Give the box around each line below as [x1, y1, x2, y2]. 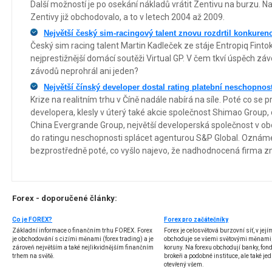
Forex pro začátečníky [164, 216, 228, 223]
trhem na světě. [12, 253, 55, 260]
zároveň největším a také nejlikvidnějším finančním [12, 244, 154, 251]
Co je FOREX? [12, 216, 52, 223]
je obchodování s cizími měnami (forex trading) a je [12, 236, 154, 243]
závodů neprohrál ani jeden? [30, 66, 138, 76]
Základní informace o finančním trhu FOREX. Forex [12, 227, 152, 234]
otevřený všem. [164, 261, 204, 268]
